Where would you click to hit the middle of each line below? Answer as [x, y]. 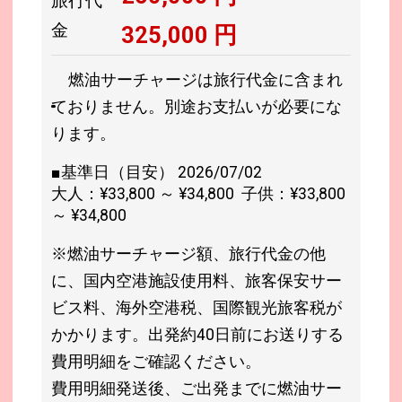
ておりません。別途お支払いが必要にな [197, 106]
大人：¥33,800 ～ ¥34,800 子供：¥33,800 [199, 193]
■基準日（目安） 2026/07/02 [157, 172]
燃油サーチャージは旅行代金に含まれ [206, 79]
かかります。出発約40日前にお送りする [198, 334]
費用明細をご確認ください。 [157, 361]
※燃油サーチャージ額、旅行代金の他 [189, 253]
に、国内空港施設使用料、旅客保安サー [197, 280]
